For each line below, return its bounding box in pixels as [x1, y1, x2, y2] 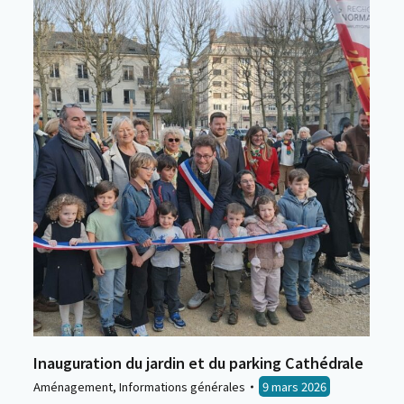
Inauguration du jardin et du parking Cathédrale [33, 352, 363, 373]
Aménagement [33, 378, 113, 395]
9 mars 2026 [262, 378, 326, 395]
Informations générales [119, 378, 245, 395]
